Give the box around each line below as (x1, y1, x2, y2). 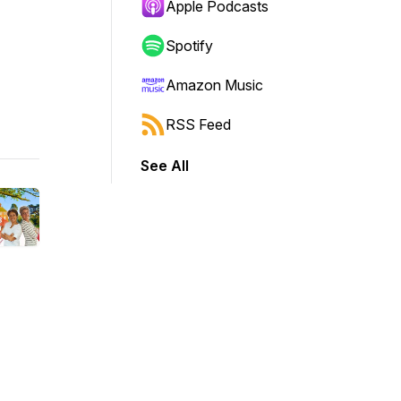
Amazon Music (166, 76, 263, 94)
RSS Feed (166, 115, 231, 133)
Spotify (166, 37, 213, 55)
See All (141, 157, 189, 175)
